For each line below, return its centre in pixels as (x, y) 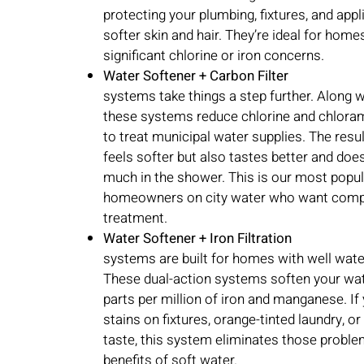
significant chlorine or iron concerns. (213, 56)
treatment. (135, 219)
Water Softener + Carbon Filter (195, 76)
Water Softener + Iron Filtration (197, 239)
